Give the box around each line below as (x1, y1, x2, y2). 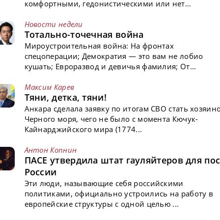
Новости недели (24, 19, 83, 29)
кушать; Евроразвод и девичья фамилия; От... (24, 61, 196, 71)
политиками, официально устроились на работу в (24, 188, 214, 198)
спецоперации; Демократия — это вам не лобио (24, 51, 203, 61)
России (24, 165, 57, 178)
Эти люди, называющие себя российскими (24, 178, 184, 188)
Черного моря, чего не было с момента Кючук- (24, 113, 198, 124)
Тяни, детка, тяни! (24, 91, 107, 103)
